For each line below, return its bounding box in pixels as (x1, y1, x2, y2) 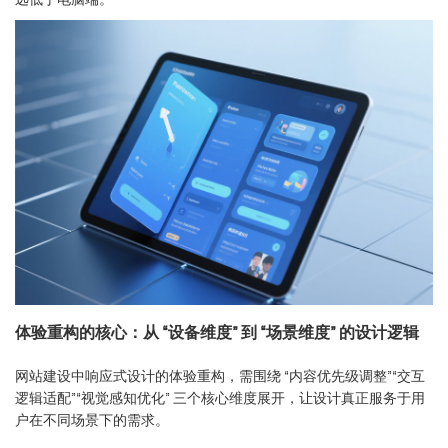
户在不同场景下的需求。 (15, 409, 169, 429)
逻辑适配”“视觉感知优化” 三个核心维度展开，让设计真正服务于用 (15, 387, 425, 407)
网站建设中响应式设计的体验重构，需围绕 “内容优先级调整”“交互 (15, 365, 425, 385)
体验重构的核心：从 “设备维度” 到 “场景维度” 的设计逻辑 (15, 320, 419, 343)
